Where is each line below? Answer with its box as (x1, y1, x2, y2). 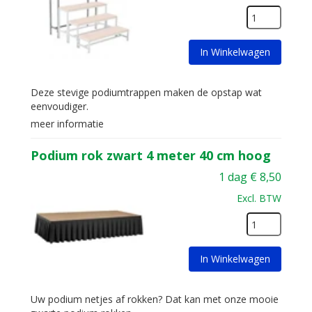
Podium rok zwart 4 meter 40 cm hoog (31, 147, 271, 164)
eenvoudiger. (31, 100, 88, 113)
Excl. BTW (237, 192, 281, 205)
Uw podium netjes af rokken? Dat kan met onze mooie (31, 292, 279, 306)
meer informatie (31, 117, 104, 130)
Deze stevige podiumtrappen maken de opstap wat (31, 86, 262, 99)
